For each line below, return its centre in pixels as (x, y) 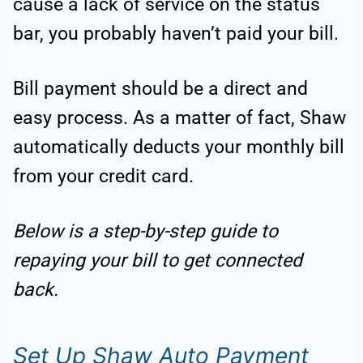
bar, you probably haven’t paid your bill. (176, 34)
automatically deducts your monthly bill (179, 147)
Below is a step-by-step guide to (145, 232)
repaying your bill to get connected (158, 261)
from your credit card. (103, 177)
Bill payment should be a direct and (160, 89)
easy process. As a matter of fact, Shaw (179, 118)
